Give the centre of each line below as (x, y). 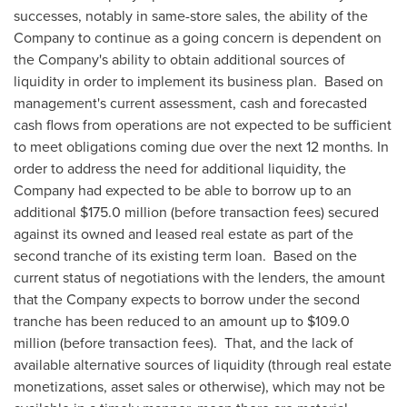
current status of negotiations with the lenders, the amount (199, 277)
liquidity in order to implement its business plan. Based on (199, 81)
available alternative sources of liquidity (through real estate (203, 364)
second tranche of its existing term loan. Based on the (185, 255)
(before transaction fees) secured (273, 212)
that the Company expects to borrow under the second (187, 299)
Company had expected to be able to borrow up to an (183, 190)
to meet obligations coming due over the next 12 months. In (201, 146)
